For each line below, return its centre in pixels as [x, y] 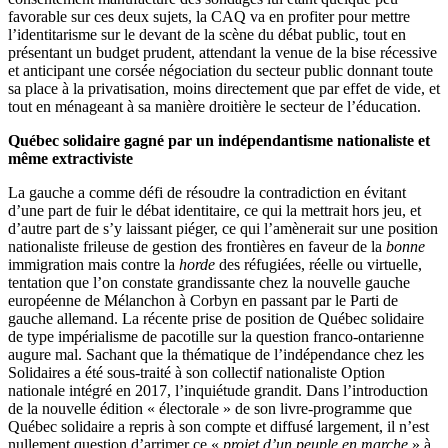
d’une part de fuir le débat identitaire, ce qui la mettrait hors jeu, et [214, 210]
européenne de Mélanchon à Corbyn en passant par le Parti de [203, 300]
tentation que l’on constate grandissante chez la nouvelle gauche [209, 282]
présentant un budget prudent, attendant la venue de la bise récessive [222, 52]
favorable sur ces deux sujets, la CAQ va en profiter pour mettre [209, 16]
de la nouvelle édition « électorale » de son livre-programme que [210, 408]
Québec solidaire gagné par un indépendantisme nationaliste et [219, 140]
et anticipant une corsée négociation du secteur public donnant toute [220, 70]
